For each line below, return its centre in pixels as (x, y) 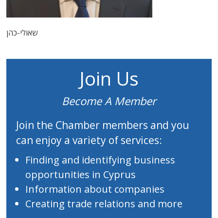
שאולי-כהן (22, 33)
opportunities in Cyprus (81, 174)
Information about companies (95, 189)
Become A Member (109, 101)
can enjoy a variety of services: (89, 140)
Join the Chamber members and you (103, 125)
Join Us (109, 78)
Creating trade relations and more (104, 204)
